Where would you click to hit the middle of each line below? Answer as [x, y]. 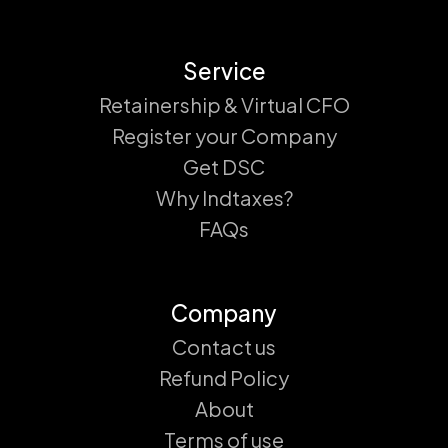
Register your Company [224, 136]
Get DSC [224, 167]
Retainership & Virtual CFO [224, 105]
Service [224, 71]
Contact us [224, 347]
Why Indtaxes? [224, 198]
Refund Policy [224, 378]
